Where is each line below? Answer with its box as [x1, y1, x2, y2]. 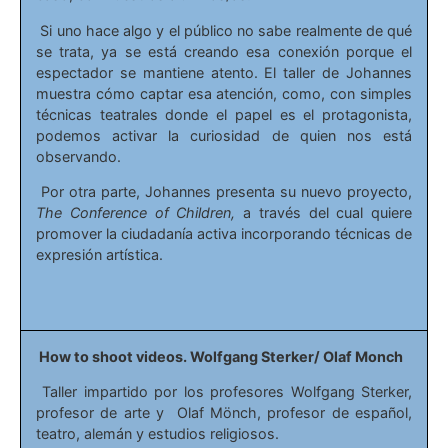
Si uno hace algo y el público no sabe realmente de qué [36, 21, 412, 39]
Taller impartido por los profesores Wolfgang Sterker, [36, 383, 412, 401]
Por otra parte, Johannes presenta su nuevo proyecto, [36, 183, 412, 201]
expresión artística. [36, 246, 163, 264]
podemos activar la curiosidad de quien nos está [36, 126, 412, 144]
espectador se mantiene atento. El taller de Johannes [36, 63, 412, 81]
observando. [36, 147, 121, 165]
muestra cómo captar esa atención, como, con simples [36, 84, 412, 102]
